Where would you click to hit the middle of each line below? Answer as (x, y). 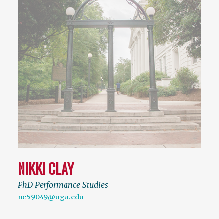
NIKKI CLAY (46, 169)
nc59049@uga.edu (51, 197)
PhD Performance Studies (63, 185)
